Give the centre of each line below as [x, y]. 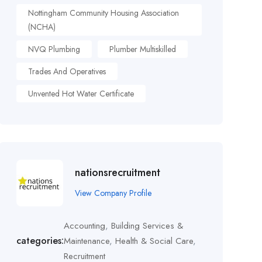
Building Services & [147, 226]
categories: [40, 241]
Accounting [84, 226]
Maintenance [86, 241]
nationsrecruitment [117, 172]
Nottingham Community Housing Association [103, 13]
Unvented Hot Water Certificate [81, 94]
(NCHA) [42, 27]
